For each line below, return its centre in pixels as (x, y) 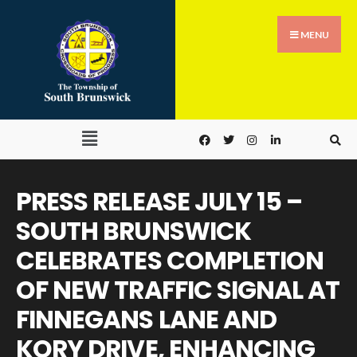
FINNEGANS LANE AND (147, 320)
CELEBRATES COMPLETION (170, 261)
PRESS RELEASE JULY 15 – (159, 202)
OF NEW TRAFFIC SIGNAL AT (178, 290)
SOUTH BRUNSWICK (133, 231)
